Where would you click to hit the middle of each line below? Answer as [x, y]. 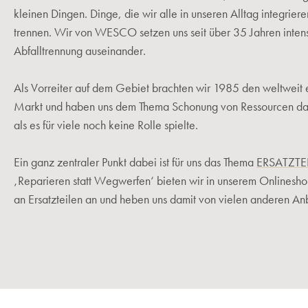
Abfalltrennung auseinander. [80, 51]
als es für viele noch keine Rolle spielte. [106, 125]
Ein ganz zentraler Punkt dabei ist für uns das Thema [135, 162]
